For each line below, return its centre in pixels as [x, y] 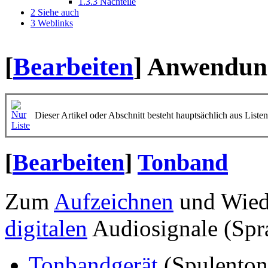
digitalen [46, 229]
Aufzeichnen [114, 202]
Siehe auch [58, 12]
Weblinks [55, 23]
